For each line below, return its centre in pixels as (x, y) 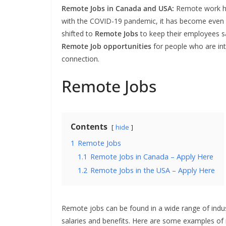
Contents (89, 127)
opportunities (127, 46)
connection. (80, 59)
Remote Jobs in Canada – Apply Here (152, 157)
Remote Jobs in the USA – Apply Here (153, 170)
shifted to (78, 34)
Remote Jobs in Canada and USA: (118, 8)
